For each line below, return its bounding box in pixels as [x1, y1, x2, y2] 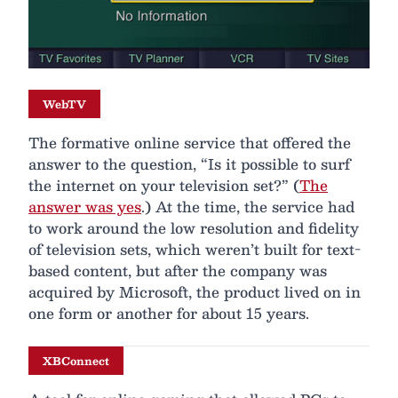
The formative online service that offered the [28, 130, 351, 155]
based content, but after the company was [28, 258, 327, 283]
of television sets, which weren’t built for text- [28, 236, 361, 261]
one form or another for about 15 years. [28, 300, 309, 325]
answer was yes [28, 194, 141, 219]
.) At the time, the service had [141, 194, 354, 219]
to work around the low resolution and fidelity [28, 215, 359, 240]
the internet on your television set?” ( [28, 172, 299, 197]
